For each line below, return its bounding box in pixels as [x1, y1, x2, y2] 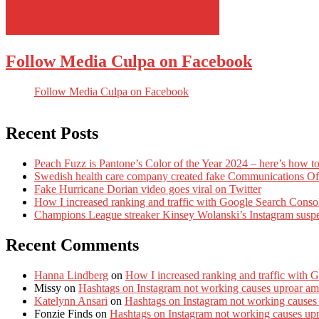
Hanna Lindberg [34, 268, 108, 281]
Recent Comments [6, 235, 139, 254]
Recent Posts [6, 124, 98, 143]
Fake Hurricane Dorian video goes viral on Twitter [34, 183, 261, 196]
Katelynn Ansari [34, 294, 108, 307]
